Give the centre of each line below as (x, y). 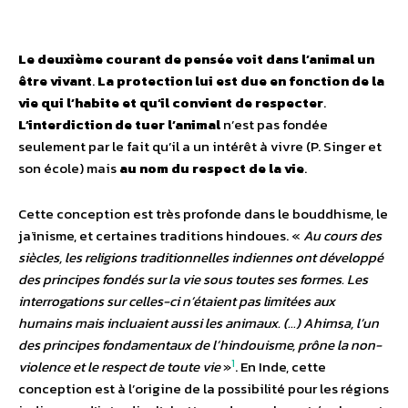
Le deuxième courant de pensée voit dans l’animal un (196, 59)
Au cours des (342, 236)
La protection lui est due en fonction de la (241, 81)
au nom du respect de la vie (212, 168)
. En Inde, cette (280, 367)
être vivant (55, 81)
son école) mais (69, 168)
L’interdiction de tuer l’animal (121, 125)
